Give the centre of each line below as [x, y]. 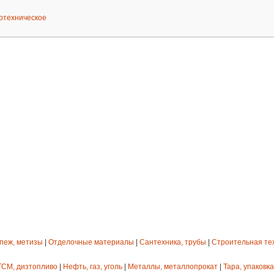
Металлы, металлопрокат [173, 267]
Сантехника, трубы [173, 243]
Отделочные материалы [91, 243]
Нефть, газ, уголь [93, 267]
